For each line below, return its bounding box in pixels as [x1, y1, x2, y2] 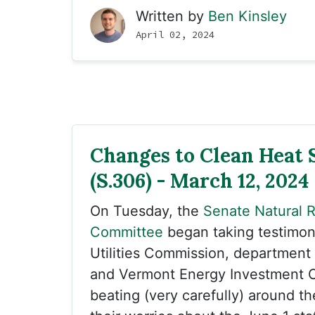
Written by [136, 8, 208, 25]
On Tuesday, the [90, 202, 203, 219]
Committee [90, 224, 163, 240]
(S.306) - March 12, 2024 [90, 168, 309, 193]
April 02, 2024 [136, 28, 214, 41]
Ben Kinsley [208, 8, 287, 25]
